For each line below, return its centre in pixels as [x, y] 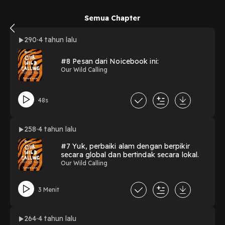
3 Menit [48, 189]
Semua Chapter [112, 18]
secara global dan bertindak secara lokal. [130, 155]
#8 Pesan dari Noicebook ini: [110, 61]
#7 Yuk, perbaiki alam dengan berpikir [125, 146]
